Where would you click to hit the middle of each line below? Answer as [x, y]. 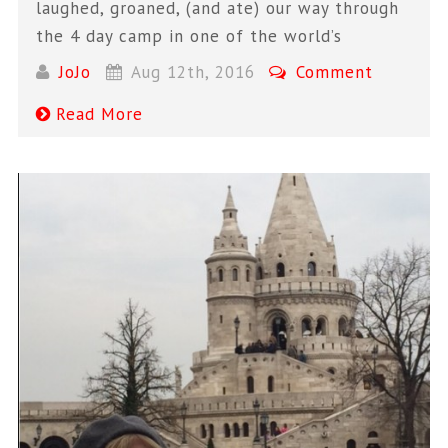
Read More [100, 114]
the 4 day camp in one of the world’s [189, 35]
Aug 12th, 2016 [193, 72]
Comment [332, 72]
